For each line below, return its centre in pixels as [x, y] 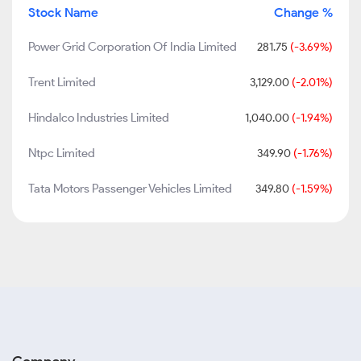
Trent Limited [62, 82]
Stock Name [63, 12]
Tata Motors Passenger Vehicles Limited [130, 189]
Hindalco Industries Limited [99, 118]
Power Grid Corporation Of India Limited [133, 47]
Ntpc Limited [62, 153]
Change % [303, 12]
